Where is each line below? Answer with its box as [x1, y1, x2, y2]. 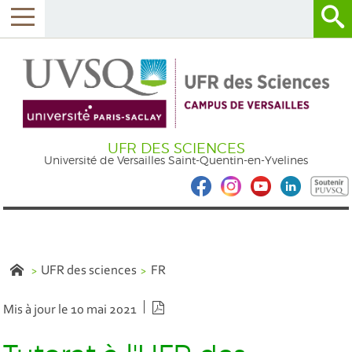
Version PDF [166, 302, 234, 316]
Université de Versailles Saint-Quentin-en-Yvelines [44, 153, 308, 167]
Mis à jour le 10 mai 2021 [3, 303, 137, 317]
